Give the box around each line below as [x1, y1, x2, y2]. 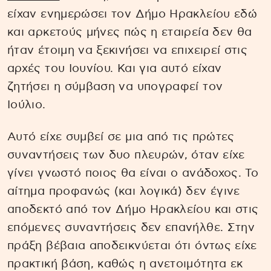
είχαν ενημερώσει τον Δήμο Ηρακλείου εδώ [7, 8, 258, 20]
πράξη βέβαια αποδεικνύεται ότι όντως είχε [7, 240, 257, 252]
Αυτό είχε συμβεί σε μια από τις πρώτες [7, 131, 235, 143]
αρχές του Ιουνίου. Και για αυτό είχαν [7, 63, 222, 74]
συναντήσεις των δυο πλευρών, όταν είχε [7, 149, 245, 161]
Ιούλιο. [7, 99, 46, 111]
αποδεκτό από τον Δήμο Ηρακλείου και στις [7, 203, 259, 215]
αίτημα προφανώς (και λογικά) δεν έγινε [7, 185, 240, 197]
